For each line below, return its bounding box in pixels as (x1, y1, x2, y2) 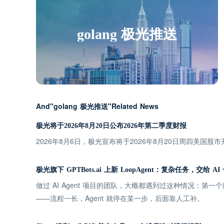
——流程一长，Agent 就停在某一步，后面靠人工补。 (36, 193, 204, 203)
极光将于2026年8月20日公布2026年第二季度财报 (36, 122, 186, 129)
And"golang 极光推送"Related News (36, 101, 158, 111)
